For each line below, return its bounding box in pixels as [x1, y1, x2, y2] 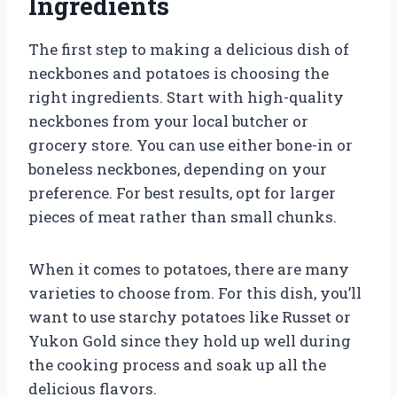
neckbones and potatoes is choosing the [28, 62, 329, 83]
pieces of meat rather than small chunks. [28, 206, 337, 227]
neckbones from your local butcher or [28, 110, 308, 131]
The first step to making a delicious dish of [28, 38, 349, 59]
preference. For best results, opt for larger [28, 182, 336, 203]
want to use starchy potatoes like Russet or [28, 306, 351, 327]
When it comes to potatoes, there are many [28, 258, 349, 279]
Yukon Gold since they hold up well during [28, 330, 351, 351]
